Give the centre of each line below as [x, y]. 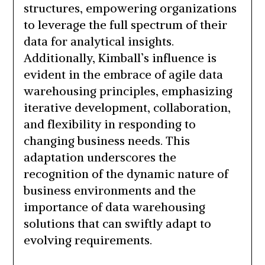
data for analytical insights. [98, 41]
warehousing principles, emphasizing [128, 91]
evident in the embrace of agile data [123, 75]
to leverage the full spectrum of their [125, 25]
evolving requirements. [88, 240]
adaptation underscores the [100, 157]
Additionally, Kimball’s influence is [120, 58]
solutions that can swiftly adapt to [117, 224]
